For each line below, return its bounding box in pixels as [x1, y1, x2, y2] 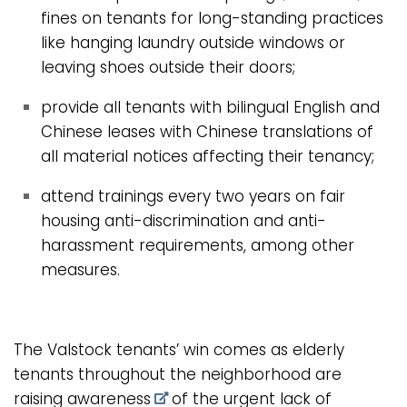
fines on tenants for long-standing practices [41, 7, 383, 30]
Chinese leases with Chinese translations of [41, 121, 373, 144]
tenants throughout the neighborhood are [14, 362, 342, 385]
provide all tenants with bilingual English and [41, 96, 380, 119]
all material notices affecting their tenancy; [41, 145, 379, 168]
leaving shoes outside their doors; [41, 56, 295, 79]
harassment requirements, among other [41, 233, 354, 256]
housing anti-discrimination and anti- [41, 209, 326, 232]
